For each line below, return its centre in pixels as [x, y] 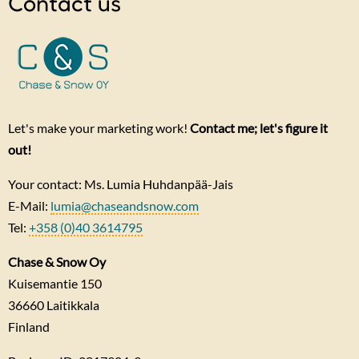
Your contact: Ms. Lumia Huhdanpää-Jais [121, 184]
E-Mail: [29, 205]
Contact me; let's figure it [259, 127]
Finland [29, 326]
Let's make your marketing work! [99, 127]
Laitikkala [73, 305]
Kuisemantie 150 [55, 283]
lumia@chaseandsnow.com [125, 205]
